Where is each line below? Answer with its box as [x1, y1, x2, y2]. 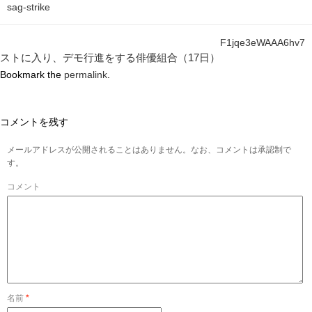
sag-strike [7, 1, 50, 13]
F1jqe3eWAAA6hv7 [220, 37, 305, 49]
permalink [64, 69, 107, 81]
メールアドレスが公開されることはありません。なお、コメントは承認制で [7, 145, 291, 155]
